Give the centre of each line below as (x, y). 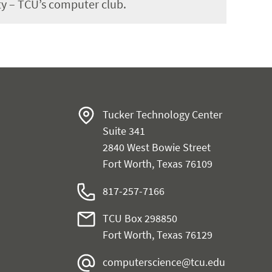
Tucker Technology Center (162, 114)
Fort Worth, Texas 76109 (157, 163)
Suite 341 (124, 131)
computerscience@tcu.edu (164, 262)
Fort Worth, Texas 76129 (157, 234)
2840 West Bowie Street (156, 147)
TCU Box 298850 (140, 218)
